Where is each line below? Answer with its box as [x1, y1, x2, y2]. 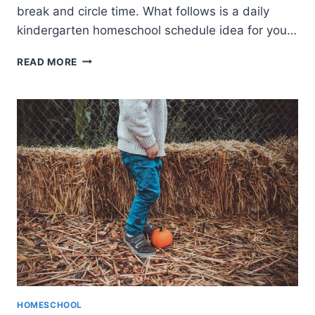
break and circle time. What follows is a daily [17, 4, 269, 18]
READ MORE [17, 56, 78, 67]
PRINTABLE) [77, 141, 139, 153]
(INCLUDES [77, 97, 135, 109]
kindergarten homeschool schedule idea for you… [17, 22, 297, 37]
